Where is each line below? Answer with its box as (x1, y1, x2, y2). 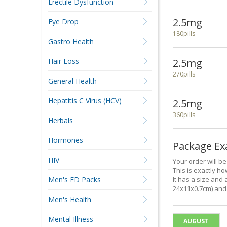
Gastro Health (48, 36, 94, 46)
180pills (172, 29, 195, 38)
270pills (172, 70, 195, 79)
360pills (172, 110, 195, 119)
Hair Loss (48, 56, 79, 66)
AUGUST (183, 216, 209, 225)
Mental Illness (48, 214, 93, 224)
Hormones (48, 135, 83, 145)
